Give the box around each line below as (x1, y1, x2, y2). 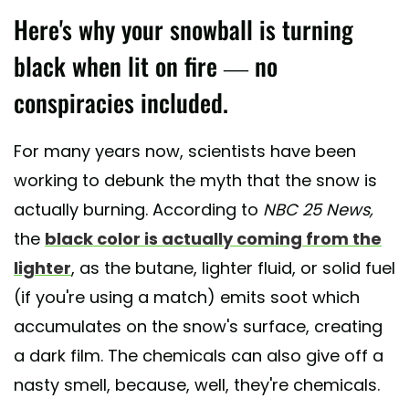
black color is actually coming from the (45, 226, 382, 250)
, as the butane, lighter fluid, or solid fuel (71, 256, 395, 279)
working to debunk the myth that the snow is (14, 168, 377, 192)
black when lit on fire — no (14, 47, 278, 84)
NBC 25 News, (263, 197, 373, 221)
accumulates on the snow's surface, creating (14, 314, 383, 338)
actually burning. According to (14, 197, 263, 221)
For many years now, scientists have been (14, 139, 356, 163)
